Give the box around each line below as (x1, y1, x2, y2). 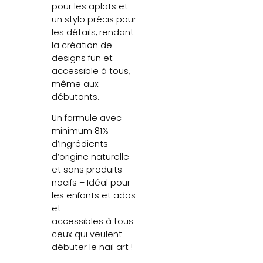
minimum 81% (52, 125, 109, 137)
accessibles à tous (52, 215, 133, 228)
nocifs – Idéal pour (52, 177, 130, 189)
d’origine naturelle (52, 151, 129, 163)
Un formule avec (52, 112, 122, 124)
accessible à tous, (52, 65, 130, 77)
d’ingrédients (52, 138, 108, 150)
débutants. (52, 90, 99, 103)
